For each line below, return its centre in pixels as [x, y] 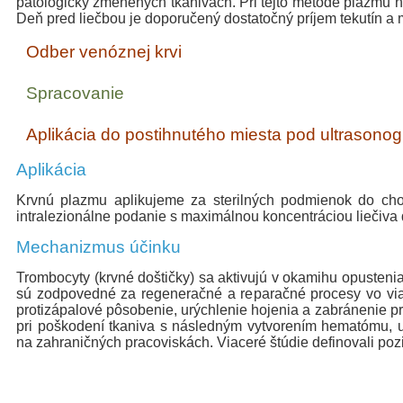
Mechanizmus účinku [99, 247]
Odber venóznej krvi [104, 52]
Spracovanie [75, 93]
